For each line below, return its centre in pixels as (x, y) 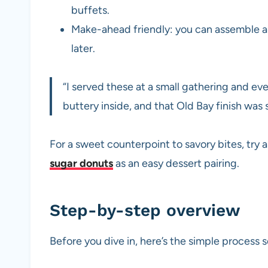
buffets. (90, 10)
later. (83, 49)
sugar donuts (81, 164)
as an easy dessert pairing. (176, 164)
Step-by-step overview (145, 211)
